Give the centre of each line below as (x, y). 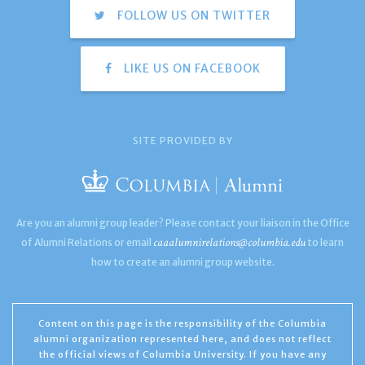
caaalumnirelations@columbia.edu (229, 242)
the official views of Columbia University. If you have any (182, 354)
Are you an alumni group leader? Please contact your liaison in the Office (182, 222)
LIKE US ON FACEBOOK (190, 68)
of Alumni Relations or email (87, 242)
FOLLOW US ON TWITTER (192, 15)
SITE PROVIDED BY (182, 140)
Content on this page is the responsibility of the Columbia (182, 323)
